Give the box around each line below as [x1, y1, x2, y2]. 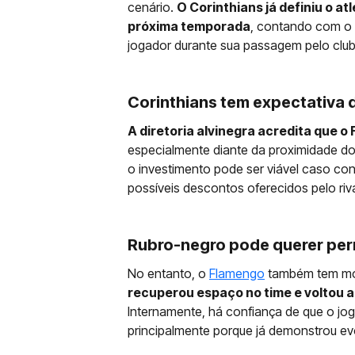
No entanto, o [128, 265, 209, 281]
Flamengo [209, 265, 265, 281]
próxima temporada [128, 18, 250, 34]
